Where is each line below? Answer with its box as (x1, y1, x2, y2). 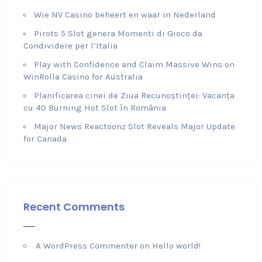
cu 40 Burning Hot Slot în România (23, 102, 166, 113)
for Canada (23, 133, 67, 144)
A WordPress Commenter (35, 240, 137, 251)
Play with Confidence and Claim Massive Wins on (33, 59, 235, 70)
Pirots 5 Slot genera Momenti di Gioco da (33, 28, 202, 39)
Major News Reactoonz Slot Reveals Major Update (33, 121, 235, 132)
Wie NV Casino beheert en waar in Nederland (33, 9, 216, 20)
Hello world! (151, 240, 201, 251)
